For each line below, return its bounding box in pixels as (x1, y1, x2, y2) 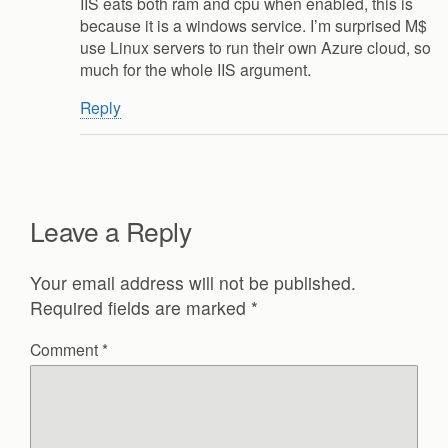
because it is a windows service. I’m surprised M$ (80, 13, 427, 36)
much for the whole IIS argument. (80, 57, 311, 80)
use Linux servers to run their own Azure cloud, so (80, 35, 431, 58)
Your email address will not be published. (30, 270, 356, 296)
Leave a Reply (30, 211, 192, 249)
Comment (30, 338, 102, 361)
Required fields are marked (30, 295, 251, 321)
